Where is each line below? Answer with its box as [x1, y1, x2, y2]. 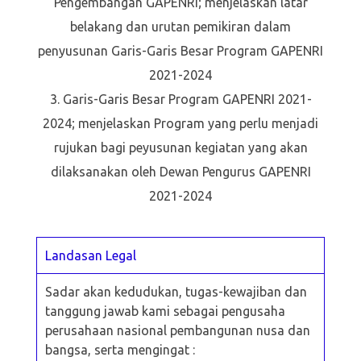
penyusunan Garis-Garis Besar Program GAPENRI [38, 43, 323, 58]
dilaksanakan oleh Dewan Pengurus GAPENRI [50, 164, 311, 179]
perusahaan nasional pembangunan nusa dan [45, 322, 310, 338]
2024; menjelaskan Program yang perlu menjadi [43, 115, 318, 131]
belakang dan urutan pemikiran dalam [70, 19, 291, 34]
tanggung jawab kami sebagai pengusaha [45, 303, 285, 318]
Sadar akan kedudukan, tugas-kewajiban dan [45, 284, 307, 299]
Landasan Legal [45, 247, 136, 263]
